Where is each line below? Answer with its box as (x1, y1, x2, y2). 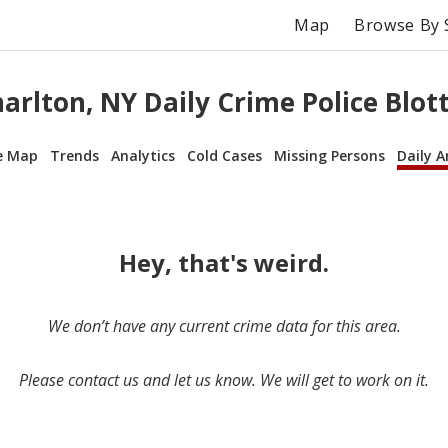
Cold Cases (187, 145, 262, 165)
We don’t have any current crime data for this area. (47, 314, 401, 337)
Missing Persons (274, 145, 385, 165)
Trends (50, 145, 99, 165)
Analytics (111, 145, 175, 165)
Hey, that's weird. (119, 245, 329, 279)
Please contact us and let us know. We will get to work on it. (19, 368, 429, 391)
